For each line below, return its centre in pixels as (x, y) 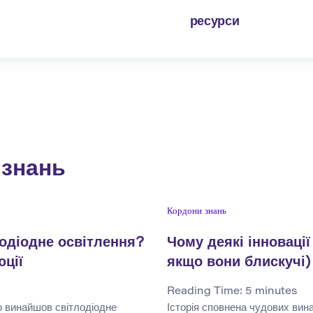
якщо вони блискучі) (239, 263)
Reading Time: (206, 292)
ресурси (214, 22)
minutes (276, 292)
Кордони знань (197, 212)
